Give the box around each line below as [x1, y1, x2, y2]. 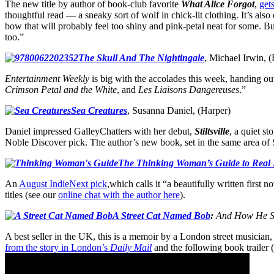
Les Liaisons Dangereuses [138, 84, 239, 95]
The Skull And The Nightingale [78, 52, 204, 63]
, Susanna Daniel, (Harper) [127, 105, 231, 116]
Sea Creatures [71, 105, 127, 116]
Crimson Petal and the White [5, 84, 117, 95]
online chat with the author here [58, 189, 180, 200]
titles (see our [5, 189, 58, 200]
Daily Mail [110, 242, 152, 253]
